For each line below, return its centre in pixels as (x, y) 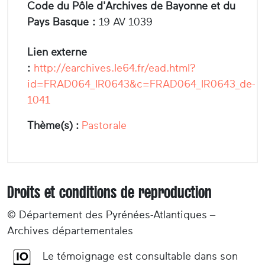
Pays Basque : (61, 22)
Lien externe (57, 52)
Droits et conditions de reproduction (109, 193)
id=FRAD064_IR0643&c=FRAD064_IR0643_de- (141, 84)
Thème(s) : (53, 126)
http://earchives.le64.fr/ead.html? (115, 68)
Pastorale (104, 126)
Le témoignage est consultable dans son (140, 256)
